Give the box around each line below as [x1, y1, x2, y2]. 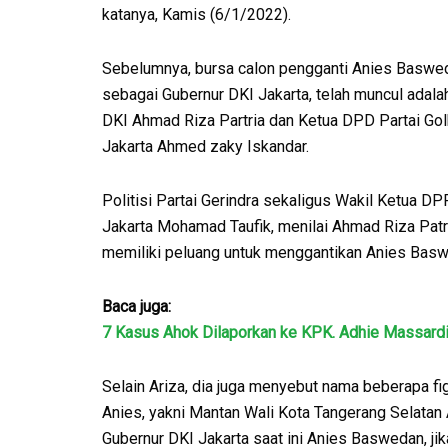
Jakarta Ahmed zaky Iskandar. [102, 137, 309, 157]
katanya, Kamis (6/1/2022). [102, 5, 291, 25]
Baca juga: [102, 297, 171, 317]
